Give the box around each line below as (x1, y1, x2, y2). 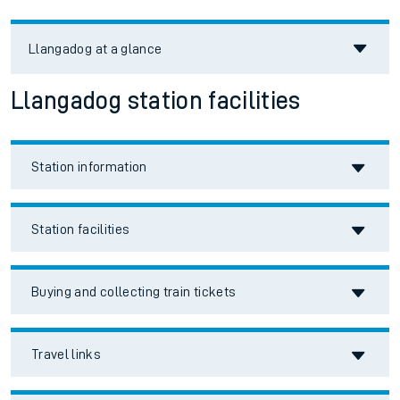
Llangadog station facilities (11, 88, 301, 114)
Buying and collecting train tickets (31, 285, 237, 300)
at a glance (92, 42, 162, 57)
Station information (31, 160, 147, 175)
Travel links (31, 347, 102, 362)
